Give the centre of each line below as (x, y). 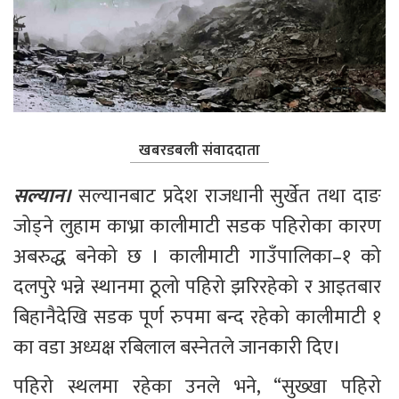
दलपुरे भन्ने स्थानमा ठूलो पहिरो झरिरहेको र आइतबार (199, 287)
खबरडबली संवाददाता (199, 150)
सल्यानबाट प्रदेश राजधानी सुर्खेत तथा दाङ (232, 196)
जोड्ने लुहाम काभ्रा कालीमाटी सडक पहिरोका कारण (199, 226)
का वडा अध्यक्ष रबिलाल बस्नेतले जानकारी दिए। (177, 347)
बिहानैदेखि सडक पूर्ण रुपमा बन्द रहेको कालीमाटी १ (199, 317)
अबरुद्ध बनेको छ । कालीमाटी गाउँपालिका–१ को (199, 256)
